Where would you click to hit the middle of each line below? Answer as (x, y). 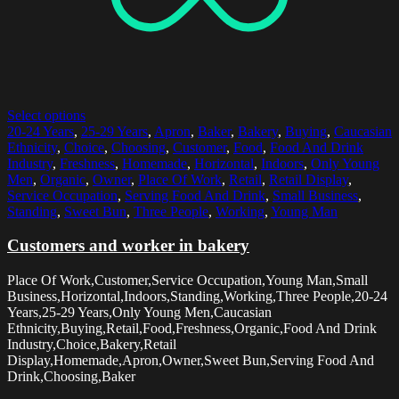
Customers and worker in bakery (128, 246)
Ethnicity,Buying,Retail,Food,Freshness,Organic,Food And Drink (192, 328)
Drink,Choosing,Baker (71, 376)
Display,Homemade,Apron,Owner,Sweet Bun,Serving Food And (191, 360)
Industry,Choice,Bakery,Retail (92, 344)
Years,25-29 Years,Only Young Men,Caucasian (139, 312)
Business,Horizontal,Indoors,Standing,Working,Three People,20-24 (197, 296)
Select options (46, 115)
